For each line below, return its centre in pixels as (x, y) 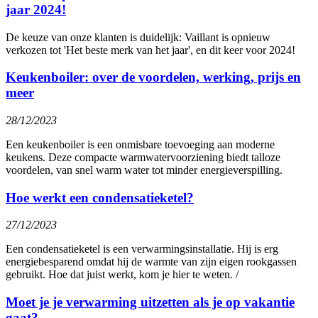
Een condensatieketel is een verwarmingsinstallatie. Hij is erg (142, 249)
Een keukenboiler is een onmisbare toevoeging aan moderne (140, 144)
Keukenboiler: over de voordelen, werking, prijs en (153, 77)
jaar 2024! (36, 9)
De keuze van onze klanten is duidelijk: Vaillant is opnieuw (138, 37)
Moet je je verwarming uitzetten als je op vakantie (150, 302)
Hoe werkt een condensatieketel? (100, 197)
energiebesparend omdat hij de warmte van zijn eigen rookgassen (151, 262)
